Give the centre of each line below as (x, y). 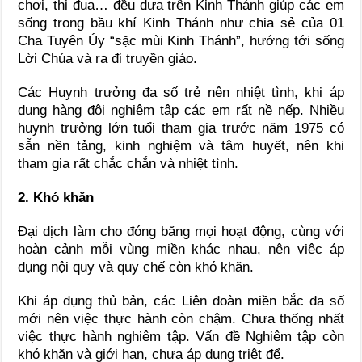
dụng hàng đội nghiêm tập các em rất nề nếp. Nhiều (181, 110)
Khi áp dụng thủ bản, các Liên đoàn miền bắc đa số (181, 301)
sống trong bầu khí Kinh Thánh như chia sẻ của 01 (181, 23)
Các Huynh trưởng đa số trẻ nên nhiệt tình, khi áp (181, 92)
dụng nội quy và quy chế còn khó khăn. (136, 267)
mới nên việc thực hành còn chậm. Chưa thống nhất (181, 318)
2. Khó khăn (56, 197)
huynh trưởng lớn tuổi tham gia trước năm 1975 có (181, 128)
